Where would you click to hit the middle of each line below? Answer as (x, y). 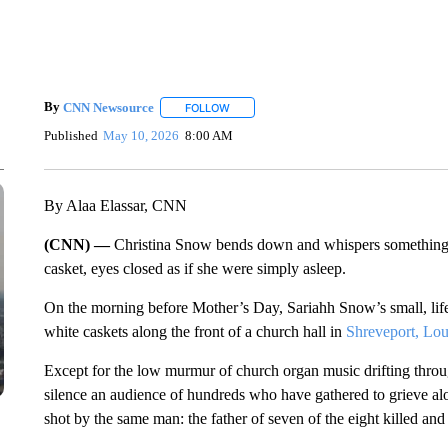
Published (70, 135)
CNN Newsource (108, 107)
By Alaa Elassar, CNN (115, 205)
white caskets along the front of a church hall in (194, 331)
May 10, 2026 (141, 135)
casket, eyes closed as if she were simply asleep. (194, 268)
